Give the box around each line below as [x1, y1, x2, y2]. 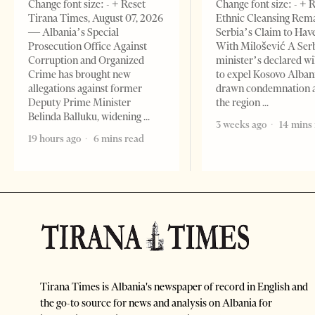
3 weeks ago [216, 118, 267, 131]
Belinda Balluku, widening [28, 110, 143, 124]
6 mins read [91, 132, 144, 146]
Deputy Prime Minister [28, 96, 131, 110]
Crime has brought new [28, 68, 131, 82]
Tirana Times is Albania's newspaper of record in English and [40, 281, 308, 294]
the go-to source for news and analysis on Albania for [40, 297, 272, 310]
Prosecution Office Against [28, 40, 147, 53]
